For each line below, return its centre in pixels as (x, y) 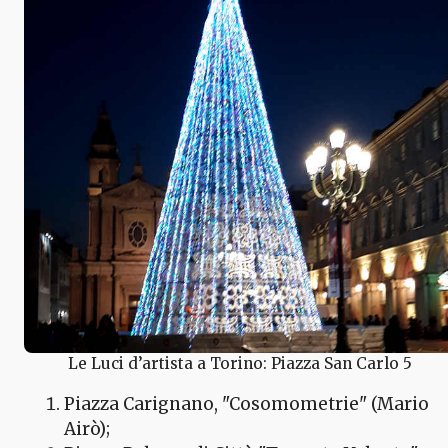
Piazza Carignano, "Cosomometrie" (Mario (246, 403)
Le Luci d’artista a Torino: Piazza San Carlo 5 (240, 363)
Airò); (87, 428)
